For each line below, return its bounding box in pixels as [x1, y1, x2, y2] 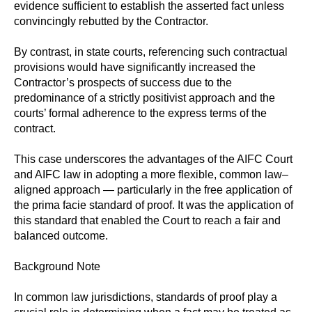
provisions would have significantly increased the [14, 61, 256, 74]
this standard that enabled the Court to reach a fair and [14, 214, 281, 227]
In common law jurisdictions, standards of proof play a [14, 291, 277, 304]
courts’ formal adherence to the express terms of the [14, 107, 267, 120]
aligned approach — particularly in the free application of [14, 184, 292, 196]
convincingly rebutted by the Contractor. [14, 15, 208, 28]
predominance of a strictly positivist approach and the [14, 92, 275, 104]
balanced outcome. [14, 230, 108, 242]
